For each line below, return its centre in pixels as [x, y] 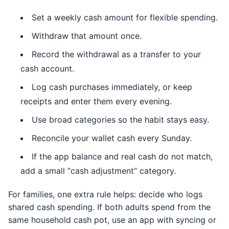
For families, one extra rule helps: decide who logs [105, 194]
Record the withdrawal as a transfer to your [116, 54]
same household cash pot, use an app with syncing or [112, 220]
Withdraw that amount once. [87, 36]
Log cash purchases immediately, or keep [112, 87]
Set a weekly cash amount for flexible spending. [125, 17]
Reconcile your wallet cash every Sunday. [112, 138]
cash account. [47, 68]
